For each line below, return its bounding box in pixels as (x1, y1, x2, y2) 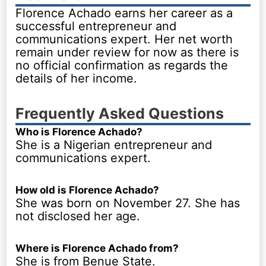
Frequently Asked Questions (15, 104, 224, 122)
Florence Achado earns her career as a (15, 5, 233, 20)
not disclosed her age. (15, 208, 141, 223)
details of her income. (15, 71, 138, 85)
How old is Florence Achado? (15, 183, 160, 196)
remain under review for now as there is (15, 45, 239, 59)
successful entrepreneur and (15, 18, 177, 33)
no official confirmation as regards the (15, 58, 229, 72)
